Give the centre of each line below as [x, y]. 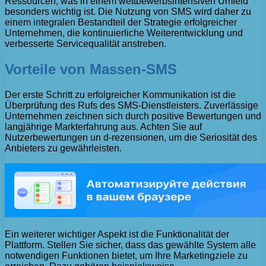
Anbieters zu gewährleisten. [63, 148]
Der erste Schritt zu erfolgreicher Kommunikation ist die [120, 95]
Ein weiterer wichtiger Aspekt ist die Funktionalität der [117, 235]
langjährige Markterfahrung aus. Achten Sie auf [103, 127]
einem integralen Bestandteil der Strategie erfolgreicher [121, 23]
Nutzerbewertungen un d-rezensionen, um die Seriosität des [131, 138]
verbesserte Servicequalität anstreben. [85, 44]
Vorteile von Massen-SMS [91, 69]
